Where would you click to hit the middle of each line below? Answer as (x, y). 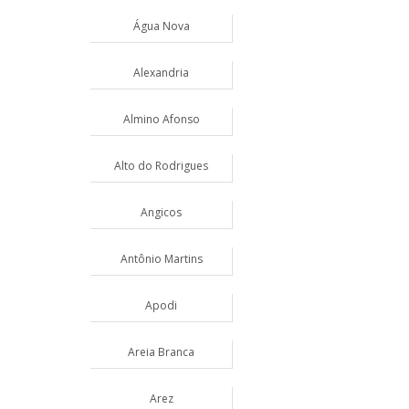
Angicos (161, 212)
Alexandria (161, 73)
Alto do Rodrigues (161, 166)
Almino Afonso (161, 119)
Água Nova (161, 26)
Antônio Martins (161, 259)
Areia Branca (161, 352)
